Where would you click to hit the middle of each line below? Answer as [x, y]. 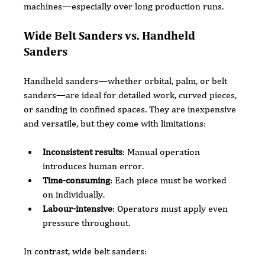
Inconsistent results [83, 151]
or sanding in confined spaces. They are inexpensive [131, 109]
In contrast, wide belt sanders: [85, 251]
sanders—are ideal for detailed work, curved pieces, [132, 95]
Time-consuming [77, 180]
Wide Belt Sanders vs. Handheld [111, 35]
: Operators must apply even [172, 208]
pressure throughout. [87, 222]
